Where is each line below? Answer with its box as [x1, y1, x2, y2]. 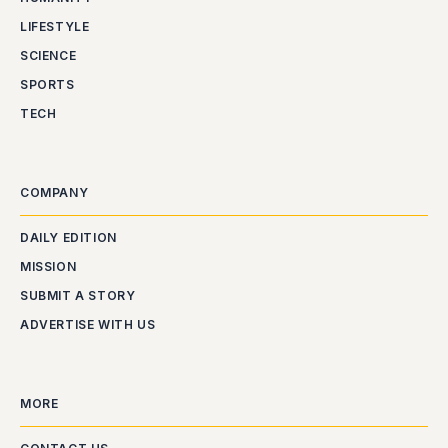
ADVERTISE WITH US [20, 317, 156, 332]
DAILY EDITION [20, 230, 117, 245]
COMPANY [20, 185, 89, 200]
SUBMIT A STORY [20, 288, 136, 303]
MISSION [20, 259, 77, 274]
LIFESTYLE [20, 19, 90, 34]
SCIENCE [20, 48, 77, 63]
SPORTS [20, 77, 75, 92]
